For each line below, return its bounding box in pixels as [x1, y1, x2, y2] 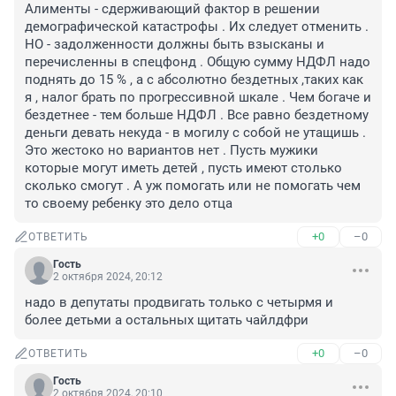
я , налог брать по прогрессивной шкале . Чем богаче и [25, 89, 371, 106]
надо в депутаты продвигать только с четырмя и [25, 294, 333, 311]
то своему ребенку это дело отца [25, 195, 232, 212]
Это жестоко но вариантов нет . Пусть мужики [25, 142, 318, 159]
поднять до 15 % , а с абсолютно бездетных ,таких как [25, 72, 363, 88]
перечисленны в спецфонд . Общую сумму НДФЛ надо [25, 54, 370, 71]
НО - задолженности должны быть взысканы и [25, 36, 324, 53]
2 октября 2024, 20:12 [53, 270, 163, 284]
